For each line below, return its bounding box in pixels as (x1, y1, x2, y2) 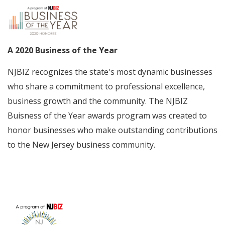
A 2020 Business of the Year (8, 44, 118, 56)
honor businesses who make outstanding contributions (8, 125, 217, 136)
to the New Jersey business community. (8, 139, 157, 151)
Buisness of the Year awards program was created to (8, 110, 207, 122)
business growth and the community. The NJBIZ (8, 95, 188, 107)
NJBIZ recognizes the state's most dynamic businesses (8, 66, 212, 78)
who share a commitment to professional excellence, (8, 81, 205, 92)
